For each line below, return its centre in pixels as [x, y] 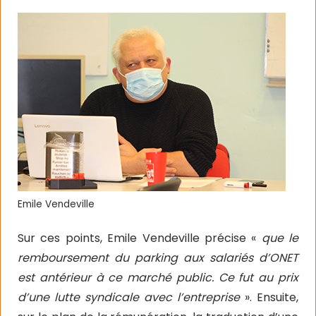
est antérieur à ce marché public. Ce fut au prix [158, 278]
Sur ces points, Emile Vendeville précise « [140, 238]
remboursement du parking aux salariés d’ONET [158, 258]
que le [280, 238]
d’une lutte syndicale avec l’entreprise [131, 297]
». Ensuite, [272, 297]
